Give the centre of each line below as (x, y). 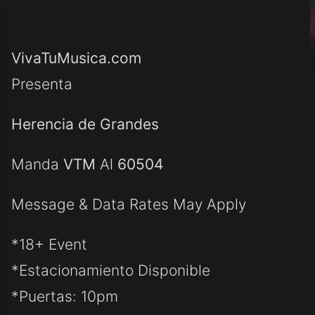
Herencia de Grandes (85, 124)
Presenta (42, 84)
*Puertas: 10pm (65, 296)
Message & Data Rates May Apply (129, 204)
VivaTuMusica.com (77, 58)
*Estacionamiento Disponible (111, 270)
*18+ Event (50, 244)
